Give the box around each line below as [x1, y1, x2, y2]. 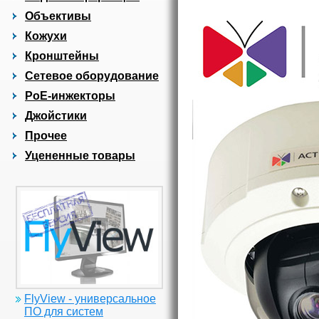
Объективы [25, 10, 91, 22]
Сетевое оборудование [25, 70, 159, 82]
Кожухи [25, 30, 67, 42]
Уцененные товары [25, 150, 135, 162]
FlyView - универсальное [23, 293, 156, 305]
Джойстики [25, 110, 87, 122]
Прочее [25, 130, 67, 142]
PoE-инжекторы [25, 90, 115, 102]
